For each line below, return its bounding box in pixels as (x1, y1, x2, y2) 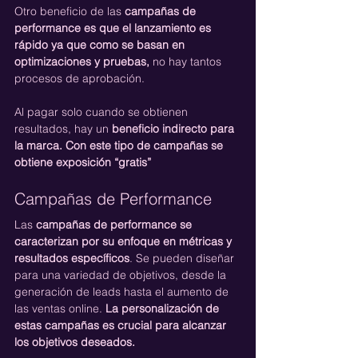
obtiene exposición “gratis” (14, 154, 151, 169)
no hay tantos (149, 54, 225, 69)
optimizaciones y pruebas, (14, 54, 149, 69)
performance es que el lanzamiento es (14, 20, 214, 35)
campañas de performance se (36, 217, 195, 232)
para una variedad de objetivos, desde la (14, 267, 229, 282)
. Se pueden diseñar (129, 250, 237, 265)
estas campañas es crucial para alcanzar (14, 317, 229, 332)
